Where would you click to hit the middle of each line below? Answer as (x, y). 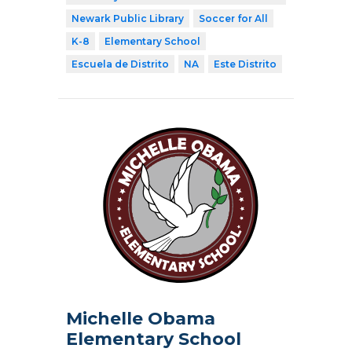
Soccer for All (233, 19)
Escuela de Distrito (120, 64)
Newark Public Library (128, 19)
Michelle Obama (141, 318)
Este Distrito (245, 64)
